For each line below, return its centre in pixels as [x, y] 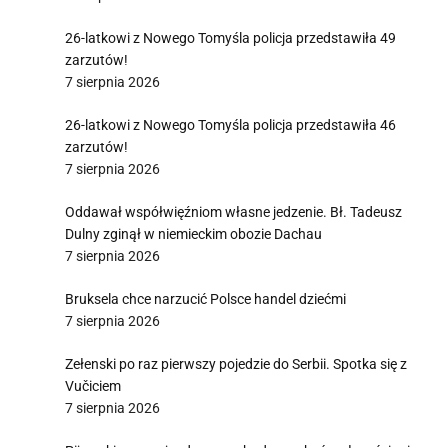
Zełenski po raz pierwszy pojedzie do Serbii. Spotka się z [236, 364]
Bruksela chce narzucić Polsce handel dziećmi [205, 299]
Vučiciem [93, 386]
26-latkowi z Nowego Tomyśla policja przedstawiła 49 [230, 38]
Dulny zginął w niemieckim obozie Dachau [193, 234]
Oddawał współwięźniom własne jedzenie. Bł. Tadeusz [233, 212]
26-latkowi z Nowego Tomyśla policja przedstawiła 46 [230, 125]
